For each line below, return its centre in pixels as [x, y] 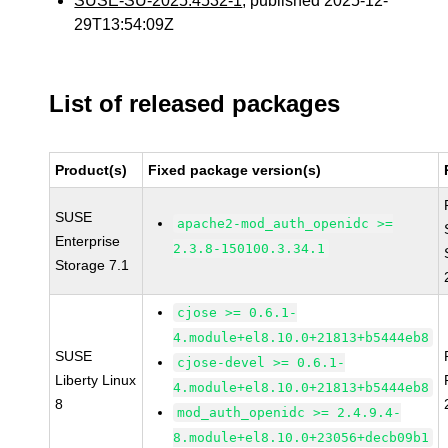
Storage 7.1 [92, 265]
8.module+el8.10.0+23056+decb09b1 [301, 437]
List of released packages [195, 103]
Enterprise [88, 241]
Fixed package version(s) [235, 170]
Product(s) [91, 170]
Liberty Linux [96, 380]
